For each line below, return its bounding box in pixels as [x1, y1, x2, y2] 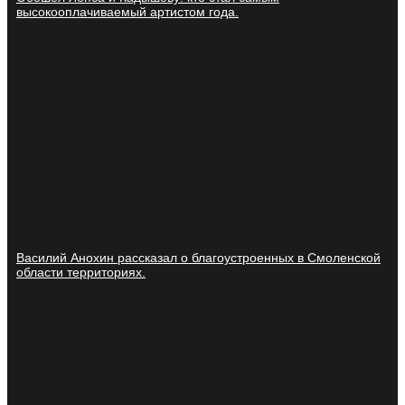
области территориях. [16, 265, 146, 280]
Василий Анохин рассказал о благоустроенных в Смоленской [16, 250, 381, 266]
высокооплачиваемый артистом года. [16, 5, 239, 20]
